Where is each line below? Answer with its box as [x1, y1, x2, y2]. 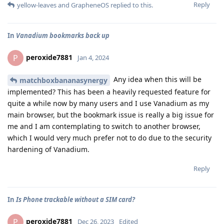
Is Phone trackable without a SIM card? [16, 194, 135, 204]
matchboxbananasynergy [19, 75, 107, 85]
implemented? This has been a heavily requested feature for [7, 86, 210, 96]
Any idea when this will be [111, 74, 201, 84]
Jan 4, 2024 [77, 52, 109, 62]
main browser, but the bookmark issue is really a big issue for [7, 109, 214, 119]
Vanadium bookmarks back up [16, 31, 109, 40]
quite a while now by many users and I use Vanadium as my [7, 98, 209, 108]
